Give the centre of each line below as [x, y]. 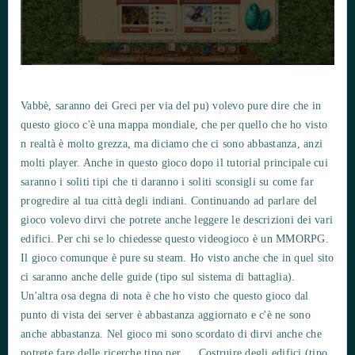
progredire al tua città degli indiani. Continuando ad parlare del [169, 200]
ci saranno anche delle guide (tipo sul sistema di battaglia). [158, 277]
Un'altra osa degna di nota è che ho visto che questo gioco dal [165, 296]
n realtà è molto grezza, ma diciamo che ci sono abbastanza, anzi [172, 143]
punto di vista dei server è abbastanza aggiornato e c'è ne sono [166, 315]
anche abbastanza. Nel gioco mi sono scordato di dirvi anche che [171, 334]
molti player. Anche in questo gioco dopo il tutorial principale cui [174, 162]
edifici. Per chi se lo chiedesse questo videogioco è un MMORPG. [175, 239]
